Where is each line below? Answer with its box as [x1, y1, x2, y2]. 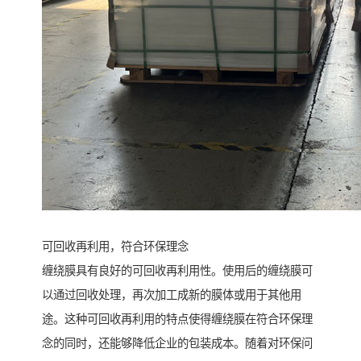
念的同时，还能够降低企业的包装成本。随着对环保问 [42, 337, 313, 351]
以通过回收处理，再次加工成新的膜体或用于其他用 [42, 288, 301, 302]
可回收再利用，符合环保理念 [42, 240, 189, 254]
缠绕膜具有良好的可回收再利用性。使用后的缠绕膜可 [42, 264, 313, 278]
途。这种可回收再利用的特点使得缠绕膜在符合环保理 [42, 313, 313, 326]
